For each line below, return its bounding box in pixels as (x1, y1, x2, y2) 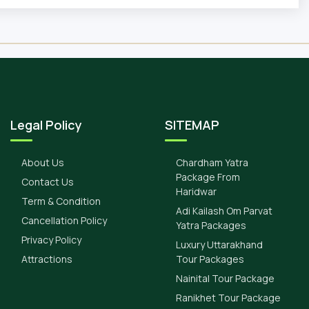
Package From (176, 170, 240, 183)
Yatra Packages (176, 219, 246, 232)
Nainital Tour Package (176, 272, 275, 285)
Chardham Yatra (176, 156, 248, 169)
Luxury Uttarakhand (176, 238, 263, 251)
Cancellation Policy (21, 214, 107, 227)
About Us (21, 156, 64, 169)
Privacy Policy (21, 233, 81, 246)
